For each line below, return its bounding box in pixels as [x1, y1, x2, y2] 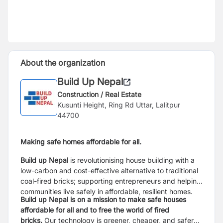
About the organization [20, 58, 105, 68]
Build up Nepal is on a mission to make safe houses [20, 195, 186, 204]
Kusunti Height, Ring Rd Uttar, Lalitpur [57, 101, 180, 109]
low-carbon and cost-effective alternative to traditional [20, 166, 198, 175]
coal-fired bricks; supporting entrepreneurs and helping [20, 177, 201, 185]
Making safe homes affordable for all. [20, 137, 141, 146]
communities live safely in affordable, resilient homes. [20, 187, 193, 196]
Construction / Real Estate [57, 90, 141, 99]
